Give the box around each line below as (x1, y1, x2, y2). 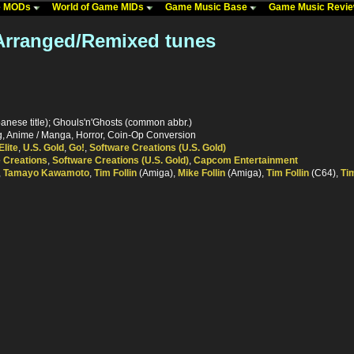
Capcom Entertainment (194, 155, 298, 167)
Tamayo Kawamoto (3, 168, 89, 179)
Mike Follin (178, 168, 225, 179)
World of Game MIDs (52, 2, 146, 13)
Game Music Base (165, 2, 250, 13)
